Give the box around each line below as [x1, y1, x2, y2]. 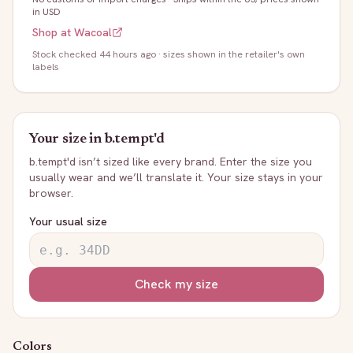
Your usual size [29, 214, 107, 229]
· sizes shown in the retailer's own [156, 48, 305, 61]
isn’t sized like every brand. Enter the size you [76, 154, 312, 169]
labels [32, 61, 59, 73]
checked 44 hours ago [58, 48, 156, 61]
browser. [29, 186, 73, 200]
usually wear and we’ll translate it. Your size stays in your [29, 170, 323, 184]
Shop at [32, 25, 74, 39]
